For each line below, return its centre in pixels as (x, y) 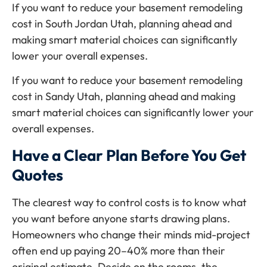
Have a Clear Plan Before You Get (129, 155)
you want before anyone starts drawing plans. (121, 218)
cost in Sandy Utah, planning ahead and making (124, 97)
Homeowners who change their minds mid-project (131, 234)
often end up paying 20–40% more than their (119, 250)
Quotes (38, 175)
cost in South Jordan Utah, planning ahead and (122, 23)
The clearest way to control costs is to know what (129, 202)
